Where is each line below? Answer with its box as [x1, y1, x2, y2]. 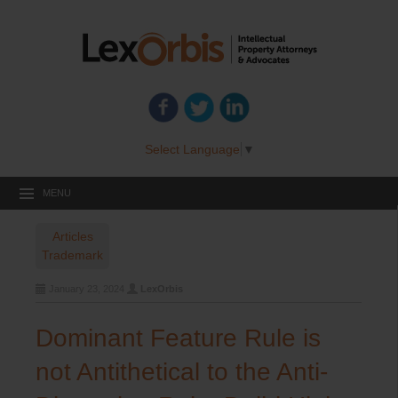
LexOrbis [140, 283, 183, 294]
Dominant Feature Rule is [36, 323, 321, 352]
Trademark [42, 247, 104, 262]
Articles [52, 228, 93, 243]
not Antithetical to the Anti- [36, 357, 328, 386]
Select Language [144, 141, 240, 156]
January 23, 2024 [49, 283, 124, 294]
